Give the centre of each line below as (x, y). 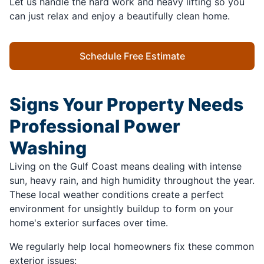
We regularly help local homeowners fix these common (132, 247)
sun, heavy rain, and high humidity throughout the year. (132, 181)
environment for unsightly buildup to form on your (121, 209)
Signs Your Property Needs (126, 105)
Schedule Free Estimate (132, 56)
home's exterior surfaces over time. (89, 223)
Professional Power (95, 126)
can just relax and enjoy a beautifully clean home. (121, 16)
